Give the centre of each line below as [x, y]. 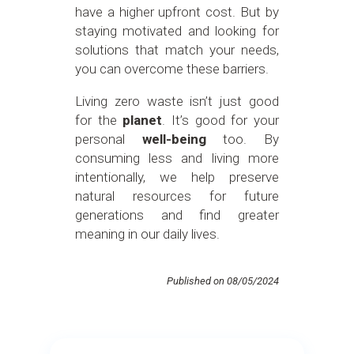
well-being [174, 139]
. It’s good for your [220, 120]
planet [143, 120]
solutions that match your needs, [177, 49]
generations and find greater [177, 215]
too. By [243, 139]
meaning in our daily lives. [147, 233]
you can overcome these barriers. [171, 68]
